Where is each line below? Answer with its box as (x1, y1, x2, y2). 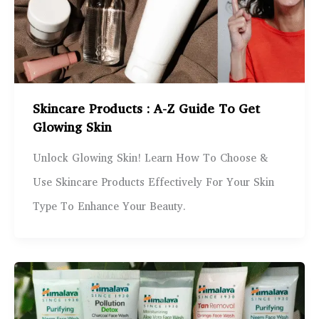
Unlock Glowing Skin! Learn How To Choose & (32, 150, 268, 168)
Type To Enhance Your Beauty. (32, 199, 186, 216)
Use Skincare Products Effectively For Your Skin (32, 174, 274, 192)
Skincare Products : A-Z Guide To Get (32, 100, 260, 121)
